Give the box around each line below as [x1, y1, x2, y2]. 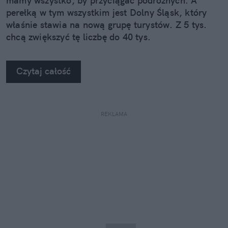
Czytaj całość [16, 65, 71, 77]
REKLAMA [101, 110, 127, 118]
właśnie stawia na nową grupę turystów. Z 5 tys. [6, 19, 207, 31]
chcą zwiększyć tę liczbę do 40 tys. [6, 31, 151, 43]
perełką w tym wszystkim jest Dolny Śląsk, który [6, 7, 207, 19]
